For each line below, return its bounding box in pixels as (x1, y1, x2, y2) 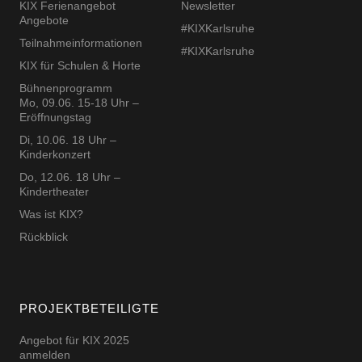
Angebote (19, 14, 69, 27)
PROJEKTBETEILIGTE (19, 301, 159, 316)
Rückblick (19, 230, 68, 244)
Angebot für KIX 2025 (19, 334, 129, 347)
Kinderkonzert (19, 148, 90, 162)
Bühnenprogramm (19, 82, 112, 95)
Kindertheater (19, 185, 89, 199)
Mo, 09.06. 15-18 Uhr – (19, 96, 139, 110)
